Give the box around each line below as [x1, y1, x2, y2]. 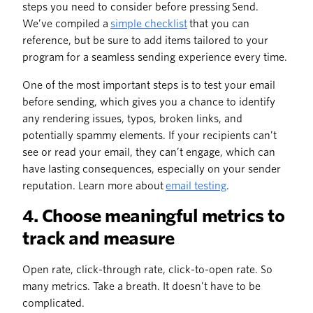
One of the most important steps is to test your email [22, 80, 275, 92]
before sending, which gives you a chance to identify [22, 96, 275, 108]
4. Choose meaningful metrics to [22, 206, 285, 227]
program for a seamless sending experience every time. [22, 52, 289, 64]
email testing [166, 180, 226, 192]
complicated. [22, 298, 85, 310]
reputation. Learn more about [22, 180, 166, 192]
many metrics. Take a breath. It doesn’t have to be [22, 281, 261, 293]
